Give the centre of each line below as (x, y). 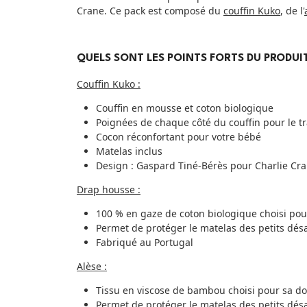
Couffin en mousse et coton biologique (186, 108)
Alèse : (92, 266)
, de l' (292, 11)
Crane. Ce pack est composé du (150, 11)
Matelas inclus (131, 151)
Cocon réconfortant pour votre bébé (179, 136)
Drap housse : (109, 189)
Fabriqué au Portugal (145, 242)
